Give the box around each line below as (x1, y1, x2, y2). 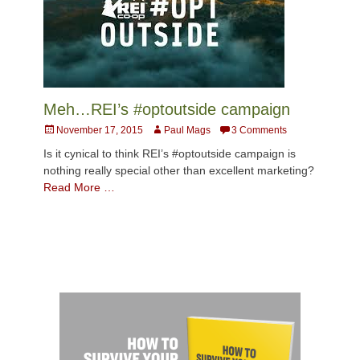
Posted (43, 124, 73, 136)
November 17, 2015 (56, 125, 143, 137)
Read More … (43, 181, 115, 194)
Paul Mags (164, 125, 211, 137)
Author (150, 124, 179, 136)
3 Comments (231, 125, 287, 137)
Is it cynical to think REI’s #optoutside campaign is (43, 147, 296, 161)
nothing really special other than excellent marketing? (43, 164, 314, 178)
